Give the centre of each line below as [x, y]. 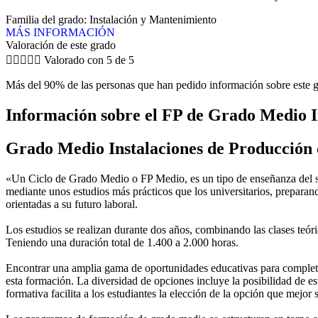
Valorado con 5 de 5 [89, 60]
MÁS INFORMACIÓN [60, 32]
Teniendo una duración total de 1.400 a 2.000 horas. [122, 242]
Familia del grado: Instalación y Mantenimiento [111, 19]
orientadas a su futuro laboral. [72, 204]
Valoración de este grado [61, 45]
